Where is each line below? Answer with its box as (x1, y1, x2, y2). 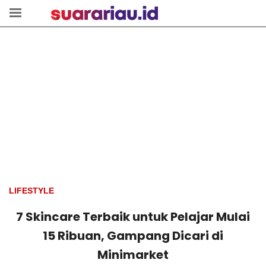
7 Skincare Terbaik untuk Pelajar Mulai (16, 208, 250, 225)
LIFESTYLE (9, 186, 54, 195)
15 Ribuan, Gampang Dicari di (43, 227, 223, 244)
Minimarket (97, 246, 169, 263)
